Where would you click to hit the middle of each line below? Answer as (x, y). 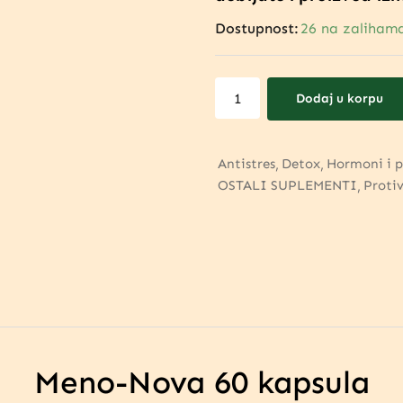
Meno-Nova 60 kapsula (201, 382)
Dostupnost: (257, 28)
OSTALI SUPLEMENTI (287, 185)
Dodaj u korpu (340, 99)
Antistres (246, 164)
